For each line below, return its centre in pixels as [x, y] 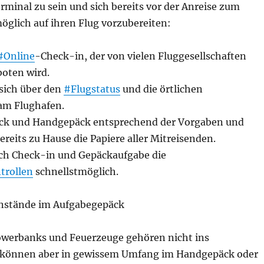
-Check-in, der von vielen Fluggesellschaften [140, 56]
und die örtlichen [161, 89]
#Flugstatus [92, 89]
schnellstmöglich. [75, 171]
